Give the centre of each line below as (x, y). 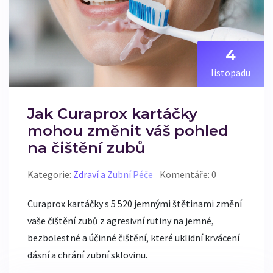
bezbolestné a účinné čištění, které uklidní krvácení (133, 238)
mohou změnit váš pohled (128, 131)
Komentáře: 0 (188, 175)
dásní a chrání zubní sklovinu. (87, 255)
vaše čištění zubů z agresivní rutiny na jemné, (121, 221)
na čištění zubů (86, 148)
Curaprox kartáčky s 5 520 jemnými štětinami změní (135, 204)
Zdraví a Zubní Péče (113, 175)
